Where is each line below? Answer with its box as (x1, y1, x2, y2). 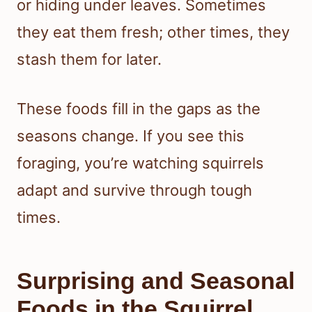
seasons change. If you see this (17, 126, 244, 145)
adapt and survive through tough (17, 180, 252, 199)
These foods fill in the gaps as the (17, 99, 260, 118)
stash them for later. (17, 49, 162, 68)
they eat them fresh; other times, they (17, 22, 290, 41)
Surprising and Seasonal (17, 267, 295, 294)
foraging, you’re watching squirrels (17, 153, 264, 172)
